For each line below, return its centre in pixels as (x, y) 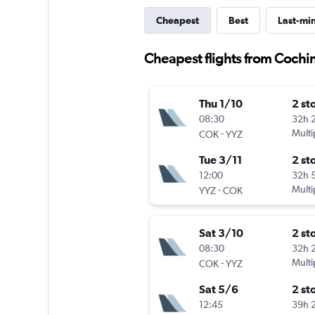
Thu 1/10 (220, 104)
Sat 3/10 (221, 233)
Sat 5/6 (218, 289)
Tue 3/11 (220, 160)
